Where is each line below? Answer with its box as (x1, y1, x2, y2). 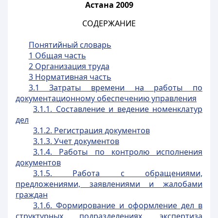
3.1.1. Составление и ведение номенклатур (33, 104, 202, 114)
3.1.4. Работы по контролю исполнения (33, 146, 202, 157)
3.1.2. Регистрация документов (33, 125, 150, 136)
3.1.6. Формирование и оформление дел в (33, 200, 202, 211)
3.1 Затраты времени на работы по (28, 82, 202, 93)
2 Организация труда (28, 61, 109, 72)
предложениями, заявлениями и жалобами (16, 179, 202, 189)
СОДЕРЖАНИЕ (82, 18, 136, 29)
